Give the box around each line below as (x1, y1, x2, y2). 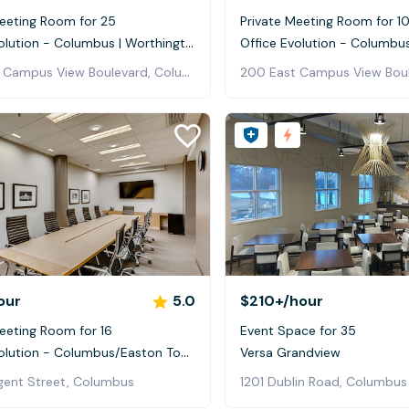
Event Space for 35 (240, 322, 356, 340)
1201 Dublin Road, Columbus (240, 373, 407, 391)
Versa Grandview (240, 344, 341, 362)
